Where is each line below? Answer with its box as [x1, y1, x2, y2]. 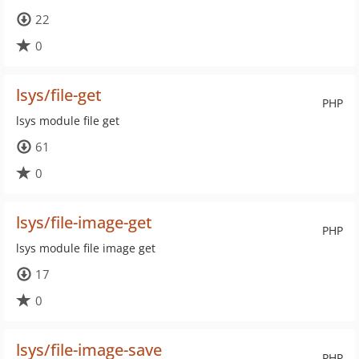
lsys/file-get [16, 84, 102, 106]
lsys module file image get [16, 240, 155, 256]
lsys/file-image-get [16, 212, 152, 233]
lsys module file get [16, 113, 119, 128]
